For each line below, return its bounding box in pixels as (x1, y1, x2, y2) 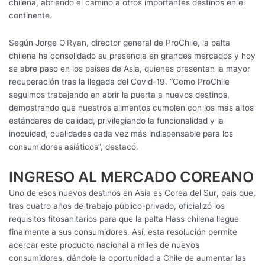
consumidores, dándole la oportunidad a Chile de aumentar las (9, 253, 246, 263)
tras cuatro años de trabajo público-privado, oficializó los (9, 201, 225, 211)
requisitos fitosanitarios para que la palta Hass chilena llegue (9, 214, 239, 224)
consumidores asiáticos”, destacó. (9, 142, 138, 152)
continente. (9, 11, 52, 21)
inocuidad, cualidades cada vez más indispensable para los (9, 129, 233, 139)
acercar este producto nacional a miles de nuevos (9, 240, 199, 250)
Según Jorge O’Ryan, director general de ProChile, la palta (9, 38, 230, 48)
